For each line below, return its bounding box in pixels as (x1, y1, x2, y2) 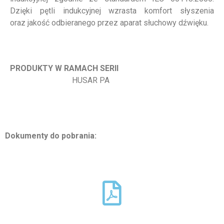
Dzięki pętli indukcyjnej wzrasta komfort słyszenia (10, 5, 214, 15)
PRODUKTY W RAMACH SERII (10, 63, 118, 73)
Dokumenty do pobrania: (5, 130, 98, 140)
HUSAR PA (10, 75, 109, 85)
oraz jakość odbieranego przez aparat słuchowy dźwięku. (10, 17, 208, 27)
